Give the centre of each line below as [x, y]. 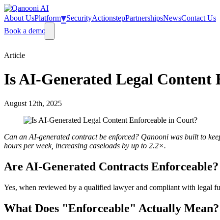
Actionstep [109, 18]
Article [14, 55]
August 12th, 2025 [33, 103]
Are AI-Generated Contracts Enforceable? [111, 166]
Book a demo [25, 31]
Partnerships [144, 18]
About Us [19, 18]
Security [79, 18]
